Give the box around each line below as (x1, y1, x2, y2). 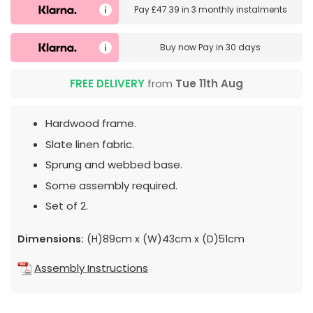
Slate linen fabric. (45, 136, 134, 152)
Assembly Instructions (34, 261, 148, 276)
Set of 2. (45, 198, 88, 214)
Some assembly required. (45, 177, 177, 193)
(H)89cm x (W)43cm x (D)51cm (84, 232, 245, 247)
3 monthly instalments (191, 3, 287, 15)
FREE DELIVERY (70, 76, 145, 92)
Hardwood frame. (45, 116, 136, 131)
